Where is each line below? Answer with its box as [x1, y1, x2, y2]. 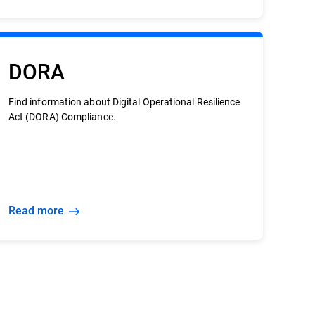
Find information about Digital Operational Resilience [8, 95, 240, 108]
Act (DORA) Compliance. [8, 110, 116, 123]
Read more [15, 202, 64, 217]
